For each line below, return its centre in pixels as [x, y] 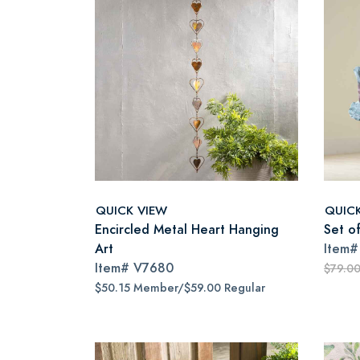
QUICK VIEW [131, 210]
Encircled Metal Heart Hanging [187, 229]
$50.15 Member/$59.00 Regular [180, 288]
